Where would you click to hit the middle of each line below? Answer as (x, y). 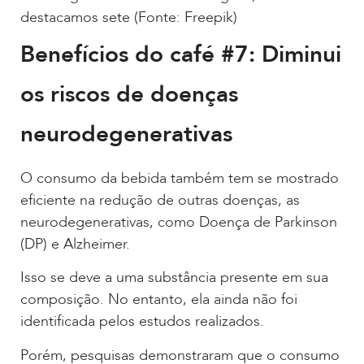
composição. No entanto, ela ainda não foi (159, 300)
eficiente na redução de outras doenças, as (160, 200)
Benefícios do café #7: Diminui (181, 54)
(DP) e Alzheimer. (75, 244)
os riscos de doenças (129, 94)
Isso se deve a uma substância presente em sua (174, 278)
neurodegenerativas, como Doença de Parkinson (179, 222)
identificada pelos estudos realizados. (142, 322)
